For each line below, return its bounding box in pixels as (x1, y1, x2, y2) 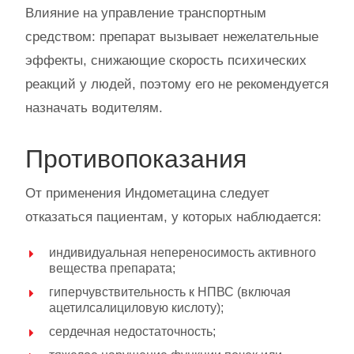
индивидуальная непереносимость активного (49, 246, 316, 259)
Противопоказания (25, 145, 247, 173)
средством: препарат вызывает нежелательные (25, 29, 318, 44)
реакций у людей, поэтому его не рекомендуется (25, 77, 329, 92)
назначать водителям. (25, 100, 163, 115)
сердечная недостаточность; (49, 325, 216, 338)
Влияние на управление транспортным (25, 6, 266, 21)
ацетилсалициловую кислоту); (49, 301, 224, 314)
